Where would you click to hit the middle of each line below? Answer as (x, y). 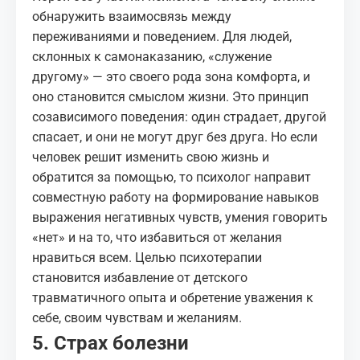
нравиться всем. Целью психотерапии (147, 258)
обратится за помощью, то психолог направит (172, 177)
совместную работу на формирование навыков (176, 197)
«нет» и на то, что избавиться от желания (157, 237)
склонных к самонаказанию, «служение (152, 57)
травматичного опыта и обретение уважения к (173, 298)
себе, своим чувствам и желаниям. (137, 318)
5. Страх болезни (110, 343)
